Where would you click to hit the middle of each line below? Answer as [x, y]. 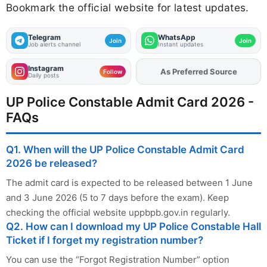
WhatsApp [177, 38]
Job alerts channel [54, 44]
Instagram [46, 69]
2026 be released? [52, 164]
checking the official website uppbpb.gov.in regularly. [118, 213]
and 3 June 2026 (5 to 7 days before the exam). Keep [117, 198]
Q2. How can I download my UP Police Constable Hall [133, 227]
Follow [113, 72]
